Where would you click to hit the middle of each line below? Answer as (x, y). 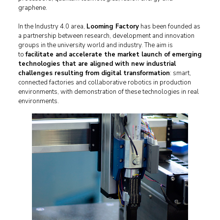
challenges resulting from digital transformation (94, 73)
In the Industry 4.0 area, (52, 27)
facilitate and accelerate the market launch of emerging (113, 55)
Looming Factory (112, 27)
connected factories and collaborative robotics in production (104, 82)
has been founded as (169, 27)
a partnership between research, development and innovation (106, 36)
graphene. (32, 8)
